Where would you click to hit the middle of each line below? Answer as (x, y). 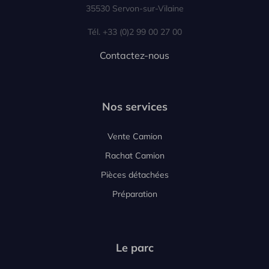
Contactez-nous (134, 55)
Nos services (134, 107)
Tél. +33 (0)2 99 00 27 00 (134, 32)
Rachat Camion (134, 156)
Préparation (134, 194)
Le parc (134, 248)
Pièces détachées (134, 175)
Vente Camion (134, 136)
